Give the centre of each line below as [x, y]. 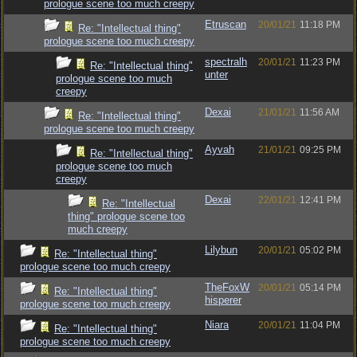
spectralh [226, 62]
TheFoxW [227, 287]
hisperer [223, 300]
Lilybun [221, 250]
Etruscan [226, 24]
